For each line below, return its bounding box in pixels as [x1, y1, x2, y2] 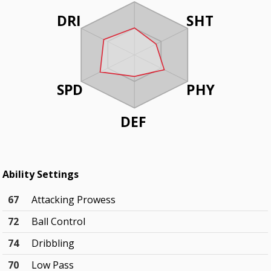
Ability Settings [2, 168, 79, 181]
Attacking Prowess [31, 193, 116, 207]
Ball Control [31, 215, 86, 229]
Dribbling [31, 237, 75, 250]
